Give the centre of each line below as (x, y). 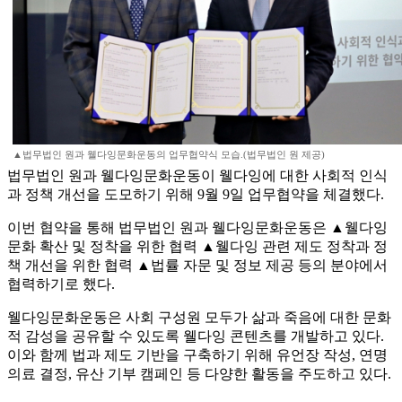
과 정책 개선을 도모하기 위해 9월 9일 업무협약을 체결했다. (196, 195)
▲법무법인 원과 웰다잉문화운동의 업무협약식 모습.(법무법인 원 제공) (169, 155)
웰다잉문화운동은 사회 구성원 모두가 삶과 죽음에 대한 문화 (199, 318)
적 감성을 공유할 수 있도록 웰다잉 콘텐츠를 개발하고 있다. (196, 336)
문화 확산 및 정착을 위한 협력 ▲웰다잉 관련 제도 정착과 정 (197, 247)
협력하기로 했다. (61, 284)
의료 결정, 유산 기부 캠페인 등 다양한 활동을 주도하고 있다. (199, 374)
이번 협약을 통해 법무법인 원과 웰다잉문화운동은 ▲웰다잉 (197, 228)
